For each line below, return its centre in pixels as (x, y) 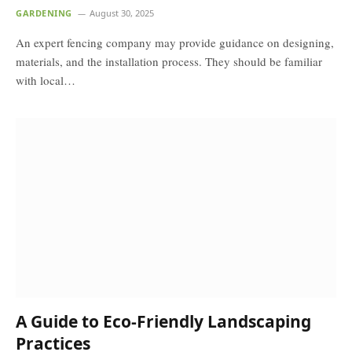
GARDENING (44, 13)
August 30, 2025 (121, 13)
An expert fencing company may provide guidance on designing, (175, 42)
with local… (46, 80)
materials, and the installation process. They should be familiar (169, 61)
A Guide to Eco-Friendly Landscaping (163, 321)
